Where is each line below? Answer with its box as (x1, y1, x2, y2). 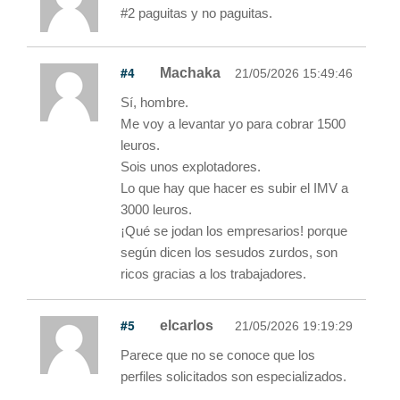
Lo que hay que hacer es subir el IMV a (121, 179, 348, 196)
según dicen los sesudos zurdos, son (121, 244, 337, 260)
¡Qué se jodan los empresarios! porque (121, 222, 347, 238)
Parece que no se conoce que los (121, 346, 315, 362)
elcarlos (160, 317, 213, 333)
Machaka (160, 64, 221, 80)
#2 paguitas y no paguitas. (121, 4, 272, 21)
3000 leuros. (121, 201, 192, 217)
